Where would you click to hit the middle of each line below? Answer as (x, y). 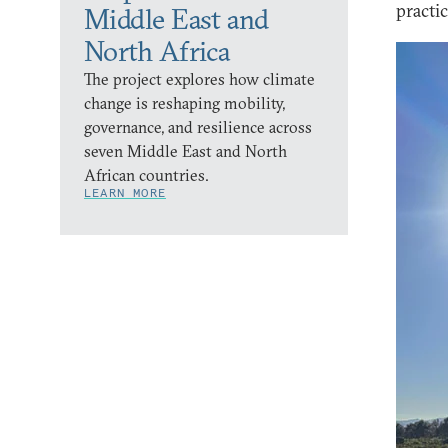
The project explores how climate (199, 79)
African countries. (146, 175)
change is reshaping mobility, (184, 103)
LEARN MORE (125, 192)
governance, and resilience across (198, 127)
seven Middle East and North (185, 151)
